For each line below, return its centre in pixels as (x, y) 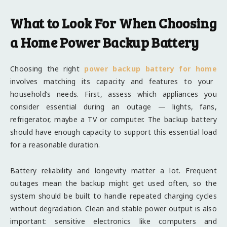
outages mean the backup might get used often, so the (113, 183)
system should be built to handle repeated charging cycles (113, 196)
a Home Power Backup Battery (105, 43)
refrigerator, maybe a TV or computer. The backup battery (113, 120)
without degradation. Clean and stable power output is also (113, 209)
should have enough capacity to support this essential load (113, 132)
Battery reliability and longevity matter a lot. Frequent (113, 171)
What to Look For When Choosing (113, 23)
